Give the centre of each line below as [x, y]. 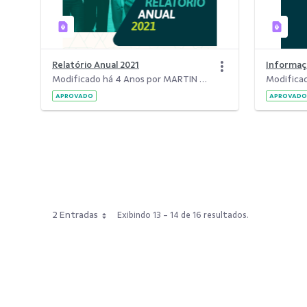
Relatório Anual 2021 [96, 65]
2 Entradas [75, 215]
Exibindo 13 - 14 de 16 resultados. [183, 215]
